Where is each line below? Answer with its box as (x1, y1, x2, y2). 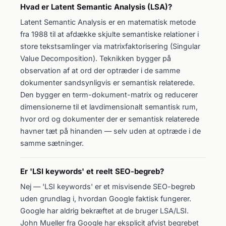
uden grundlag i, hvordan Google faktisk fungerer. (20, 194, 191, 203)
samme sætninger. (20, 139, 84, 147)
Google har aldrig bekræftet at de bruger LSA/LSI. (20, 206, 189, 215)
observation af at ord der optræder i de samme (20, 66, 180, 75)
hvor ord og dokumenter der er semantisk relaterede (20, 115, 199, 123)
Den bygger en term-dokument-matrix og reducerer (20, 90, 198, 99)
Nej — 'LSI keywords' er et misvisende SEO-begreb (20, 182, 195, 191)
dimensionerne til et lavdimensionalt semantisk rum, (20, 102, 198, 111)
